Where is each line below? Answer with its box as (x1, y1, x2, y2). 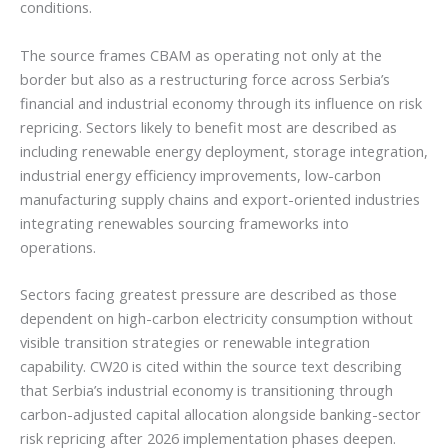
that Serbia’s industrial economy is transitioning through (20, 379, 393, 400)
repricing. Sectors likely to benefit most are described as (20, 116, 397, 137)
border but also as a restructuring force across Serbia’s (20, 68, 390, 89)
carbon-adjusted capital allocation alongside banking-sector (20, 403, 421, 424)
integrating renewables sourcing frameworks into (20, 212, 349, 233)
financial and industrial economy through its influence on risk (20, 92, 422, 113)
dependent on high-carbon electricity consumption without (20, 307, 413, 328)
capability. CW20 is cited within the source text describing (20, 355, 402, 376)
